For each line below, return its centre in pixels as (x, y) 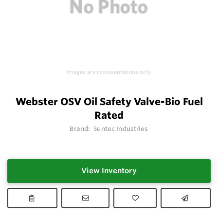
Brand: (81, 129)
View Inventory (109, 171)
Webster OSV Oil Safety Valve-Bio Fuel (109, 102)
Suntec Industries (121, 129)
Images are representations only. (109, 72)
